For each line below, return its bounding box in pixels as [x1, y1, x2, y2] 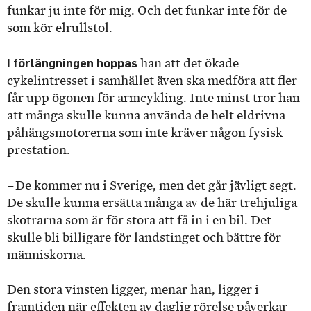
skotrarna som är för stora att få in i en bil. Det [7, 212, 271, 227]
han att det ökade [140, 56, 239, 71]
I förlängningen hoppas [7, 56, 140, 71]
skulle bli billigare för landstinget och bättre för [7, 230, 281, 244]
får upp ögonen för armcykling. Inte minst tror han [7, 91, 300, 106]
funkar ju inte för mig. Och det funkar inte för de [7, 3, 287, 17]
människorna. [7, 247, 89, 262]
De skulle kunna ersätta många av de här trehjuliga [7, 195, 297, 210]
